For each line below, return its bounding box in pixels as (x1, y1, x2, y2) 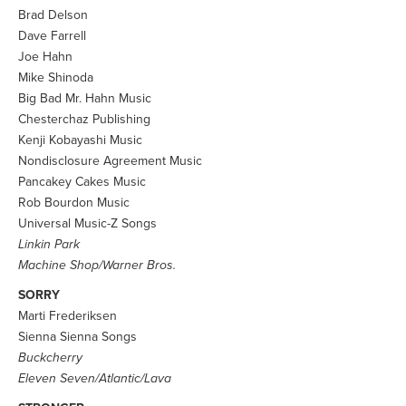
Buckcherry (18, 350, 82, 365)
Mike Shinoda (18, 70, 93, 85)
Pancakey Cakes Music (18, 174, 146, 189)
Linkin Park (18, 237, 80, 252)
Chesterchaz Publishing (18, 111, 150, 127)
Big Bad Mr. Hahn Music (18, 91, 151, 106)
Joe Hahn (18, 49, 72, 64)
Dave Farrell (18, 28, 86, 43)
